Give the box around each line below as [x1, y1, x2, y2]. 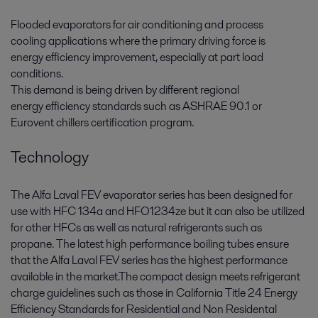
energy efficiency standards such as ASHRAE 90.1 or [11, 98, 262, 115]
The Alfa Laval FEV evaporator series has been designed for [11, 186, 292, 203]
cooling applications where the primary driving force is [11, 33, 265, 50]
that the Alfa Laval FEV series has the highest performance [11, 251, 287, 268]
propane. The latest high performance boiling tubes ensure [11, 235, 289, 252]
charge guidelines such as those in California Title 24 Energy [11, 284, 297, 301]
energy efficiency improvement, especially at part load [11, 49, 263, 66]
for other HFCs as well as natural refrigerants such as [11, 219, 262, 236]
